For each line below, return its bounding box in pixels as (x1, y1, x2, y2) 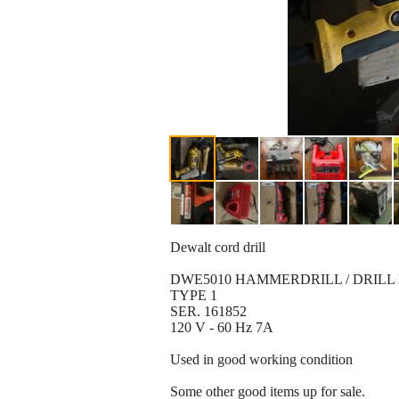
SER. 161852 (170, 304, 247, 320)
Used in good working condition (170, 352, 353, 368)
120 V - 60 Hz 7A (170, 320, 273, 336)
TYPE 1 (170, 288, 217, 304)
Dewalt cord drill (170, 240, 265, 256)
